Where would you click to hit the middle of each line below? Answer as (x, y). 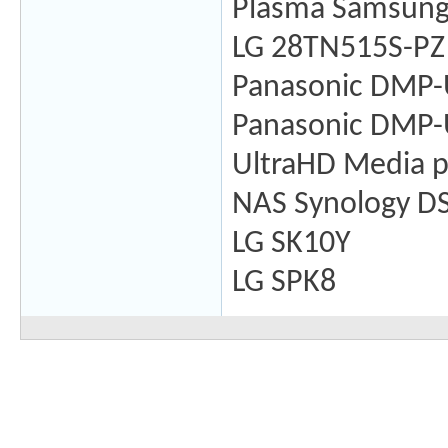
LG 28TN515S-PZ (338, 49)
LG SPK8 (284, 283)
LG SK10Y (291, 244)
